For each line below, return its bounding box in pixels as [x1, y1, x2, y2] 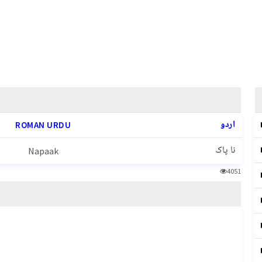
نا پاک [215, 143, 235, 158]
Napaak [27, 145, 58, 157]
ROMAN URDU [15, 119, 71, 130]
